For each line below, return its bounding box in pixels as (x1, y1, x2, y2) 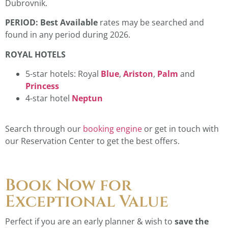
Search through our (5, 123, 83, 135)
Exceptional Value (5, 190, 168, 213)
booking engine (83, 123, 142, 135)
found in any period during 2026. (5, 29, 130, 41)
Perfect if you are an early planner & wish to (5, 215, 175, 227)
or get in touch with (142, 123, 219, 135)
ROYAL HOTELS (5, 48, 66, 60)
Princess (25, 80, 59, 92)
